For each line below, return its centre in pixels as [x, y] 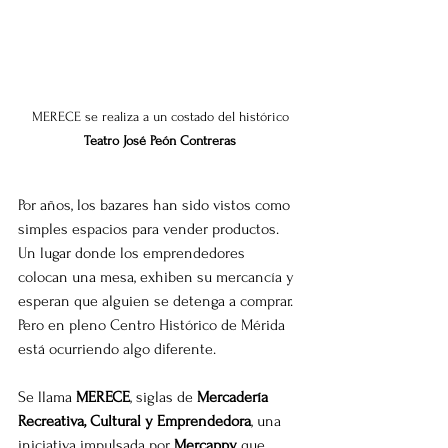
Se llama [47, 396]
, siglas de [163, 396]
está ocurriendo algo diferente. [117, 348]
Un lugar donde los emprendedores [133, 252]
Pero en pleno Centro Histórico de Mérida [153, 324]
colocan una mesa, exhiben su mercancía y [158, 276]
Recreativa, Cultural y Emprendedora [134, 420]
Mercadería [234, 396]
